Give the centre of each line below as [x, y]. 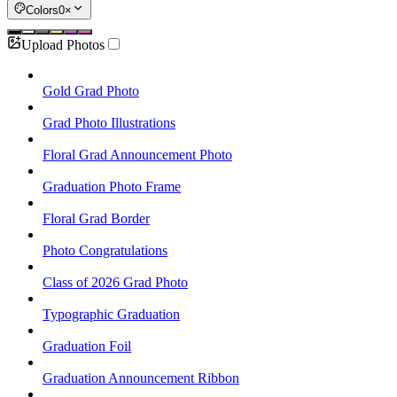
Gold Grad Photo [91, 90]
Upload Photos [63, 44]
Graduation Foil [87, 346]
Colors [43, 10]
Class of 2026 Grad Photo [115, 282]
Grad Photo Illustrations [109, 122]
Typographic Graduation [111, 314]
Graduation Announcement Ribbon [141, 378]
